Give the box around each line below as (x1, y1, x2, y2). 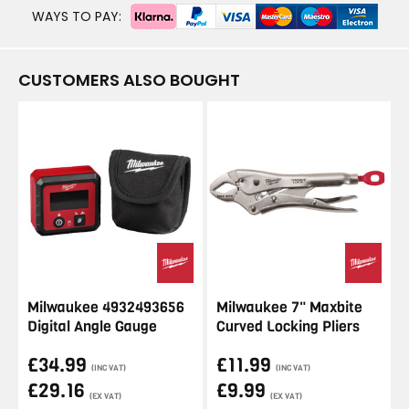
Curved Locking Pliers (215, 317, 360, 336)
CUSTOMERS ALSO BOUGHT (18, 68, 240, 91)
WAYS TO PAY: (31, 6, 121, 26)
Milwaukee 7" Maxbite (215, 298, 362, 317)
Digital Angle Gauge (27, 317, 157, 336)
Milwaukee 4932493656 (27, 298, 184, 317)
